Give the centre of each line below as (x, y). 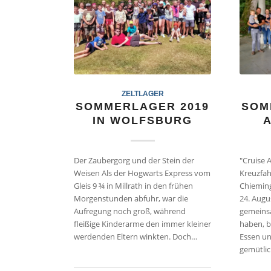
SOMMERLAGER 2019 (143, 107)
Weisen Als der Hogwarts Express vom (142, 173)
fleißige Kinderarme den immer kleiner (142, 224)
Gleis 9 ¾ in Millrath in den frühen (133, 186)
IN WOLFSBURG (143, 121)
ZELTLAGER (142, 94)
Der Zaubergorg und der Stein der (134, 161)
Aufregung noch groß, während (130, 211)
